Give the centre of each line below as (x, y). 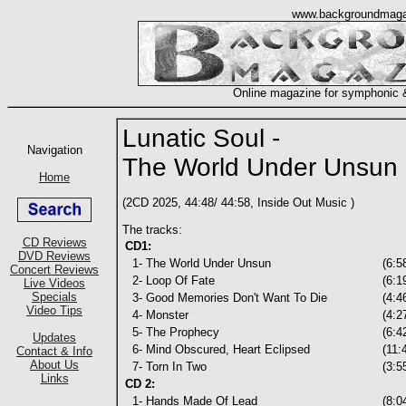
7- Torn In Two (166, 367)
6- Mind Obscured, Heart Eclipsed (217, 349)
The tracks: (152, 230)
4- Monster (157, 315)
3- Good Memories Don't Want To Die (226, 298)
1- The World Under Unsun (198, 263)
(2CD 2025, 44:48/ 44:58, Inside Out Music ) (238, 203)
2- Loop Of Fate (170, 280)
